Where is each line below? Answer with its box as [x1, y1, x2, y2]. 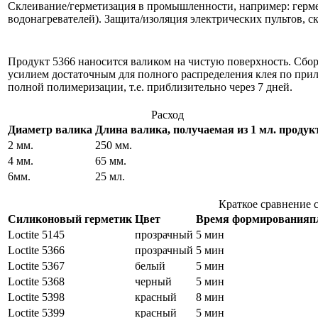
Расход [150, 108, 184, 121]
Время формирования [196, 212, 309, 225]
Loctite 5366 [8, 243, 65, 256]
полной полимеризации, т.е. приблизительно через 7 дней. [8, 80, 292, 93]
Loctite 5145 [8, 228, 65, 241]
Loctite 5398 [8, 290, 65, 303]
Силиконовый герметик [8, 212, 132, 225]
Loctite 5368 [8, 275, 65, 287]
